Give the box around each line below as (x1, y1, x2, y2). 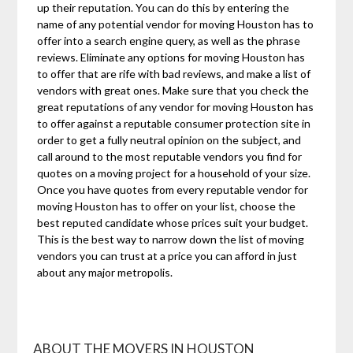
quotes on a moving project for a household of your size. (37, 166, 311, 180)
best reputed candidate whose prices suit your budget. (37, 216, 309, 230)
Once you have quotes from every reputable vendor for (37, 183, 309, 197)
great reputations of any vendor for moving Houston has (37, 100, 314, 114)
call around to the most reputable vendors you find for (37, 150, 303, 164)
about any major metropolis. (37, 266, 173, 280)
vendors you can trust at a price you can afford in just (37, 249, 298, 263)
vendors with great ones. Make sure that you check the (37, 84, 310, 98)
